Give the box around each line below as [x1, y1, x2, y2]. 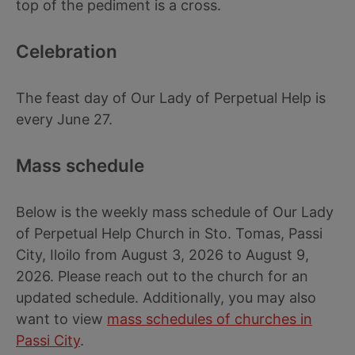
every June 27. [16, 111, 113, 128]
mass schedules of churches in [107, 311, 312, 327]
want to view [16, 311, 107, 327]
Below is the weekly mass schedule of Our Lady [16, 204, 334, 220]
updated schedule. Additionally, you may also [16, 289, 316, 306]
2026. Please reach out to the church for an [16, 268, 308, 284]
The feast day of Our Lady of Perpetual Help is [16, 90, 326, 106]
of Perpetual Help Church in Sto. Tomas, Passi [16, 225, 323, 242]
